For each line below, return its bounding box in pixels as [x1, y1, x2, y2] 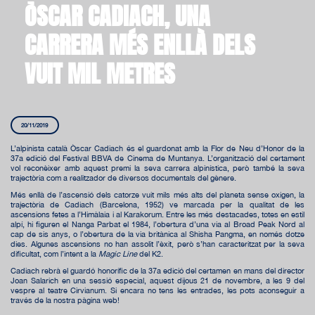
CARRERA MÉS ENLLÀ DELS [25, 26, 256, 63]
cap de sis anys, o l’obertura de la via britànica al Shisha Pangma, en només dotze [11, 229, 304, 238]
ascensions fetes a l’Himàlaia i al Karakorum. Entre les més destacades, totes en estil [11, 209, 304, 219]
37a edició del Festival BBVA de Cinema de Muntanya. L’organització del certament [11, 153, 304, 162]
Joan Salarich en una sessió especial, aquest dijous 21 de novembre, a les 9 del [11, 275, 304, 285]
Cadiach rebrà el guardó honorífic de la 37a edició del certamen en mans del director [11, 265, 304, 275]
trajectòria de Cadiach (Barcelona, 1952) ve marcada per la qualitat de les [11, 199, 304, 209]
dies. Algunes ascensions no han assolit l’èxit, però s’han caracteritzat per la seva [11, 238, 304, 248]
